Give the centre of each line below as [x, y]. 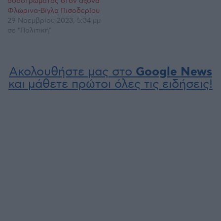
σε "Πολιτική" [29, 30]
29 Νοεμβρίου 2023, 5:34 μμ [54, 20]
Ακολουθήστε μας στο [72, 72]
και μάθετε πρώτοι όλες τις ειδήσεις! [110, 84]
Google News [174, 72]
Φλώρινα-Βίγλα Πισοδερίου [54, 10]
